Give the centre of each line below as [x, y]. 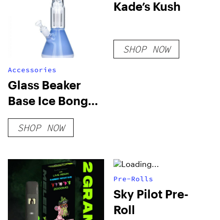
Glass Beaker [44, 85]
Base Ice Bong [48, 100]
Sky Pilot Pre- [151, 194]
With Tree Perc [49, 116]
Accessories [32, 70]
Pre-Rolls [134, 179]
